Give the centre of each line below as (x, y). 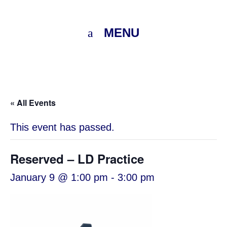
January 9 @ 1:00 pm (59, 177)
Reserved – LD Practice (77, 159)
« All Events (33, 103)
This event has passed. (62, 127)
